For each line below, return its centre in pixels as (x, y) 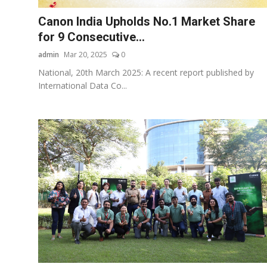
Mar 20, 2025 (86, 54)
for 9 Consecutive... (91, 37)
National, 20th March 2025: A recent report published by (146, 72)
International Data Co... (83, 85)
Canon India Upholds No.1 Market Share (147, 21)
